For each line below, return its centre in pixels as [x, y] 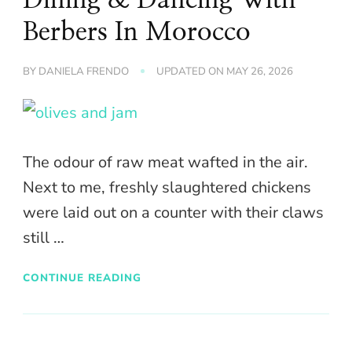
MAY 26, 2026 [260, 71]
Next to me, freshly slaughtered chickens [167, 187]
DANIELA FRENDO [84, 71]
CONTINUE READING [82, 278]
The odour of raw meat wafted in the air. [165, 162]
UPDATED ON [191, 71]
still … [44, 237]
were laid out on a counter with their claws [173, 212]
